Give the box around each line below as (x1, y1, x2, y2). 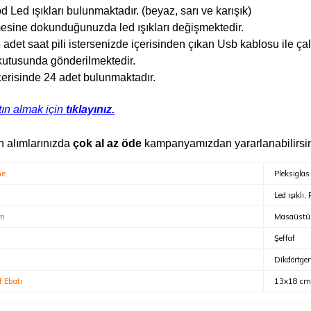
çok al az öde (73, 137, 142, 149)
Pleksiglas (274, 169, 310, 178)
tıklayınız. (66, 103, 115, 115)
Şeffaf (274, 233, 295, 243)
